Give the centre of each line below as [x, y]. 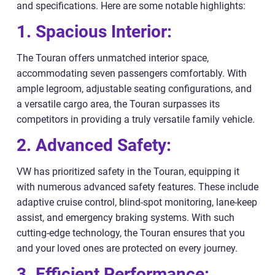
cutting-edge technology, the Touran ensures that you [131, 233]
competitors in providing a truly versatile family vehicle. [136, 119]
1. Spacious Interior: [94, 31]
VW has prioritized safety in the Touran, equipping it [128, 171]
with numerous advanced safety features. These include [137, 187]
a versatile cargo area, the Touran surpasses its [118, 104]
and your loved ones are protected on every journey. [127, 248]
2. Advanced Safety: [94, 145]
